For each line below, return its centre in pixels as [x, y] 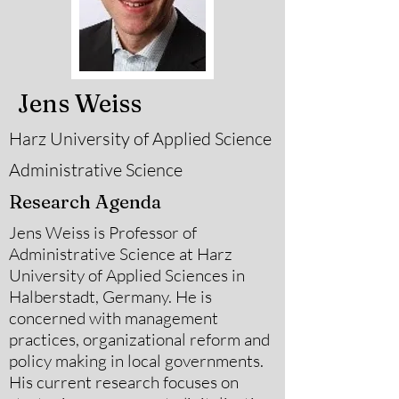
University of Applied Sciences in [127, 275]
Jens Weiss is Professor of [103, 232]
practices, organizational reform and [139, 339]
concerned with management [114, 318]
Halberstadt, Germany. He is [110, 297]
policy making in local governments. [136, 361]
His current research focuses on [124, 382]
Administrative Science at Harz [121, 254]
